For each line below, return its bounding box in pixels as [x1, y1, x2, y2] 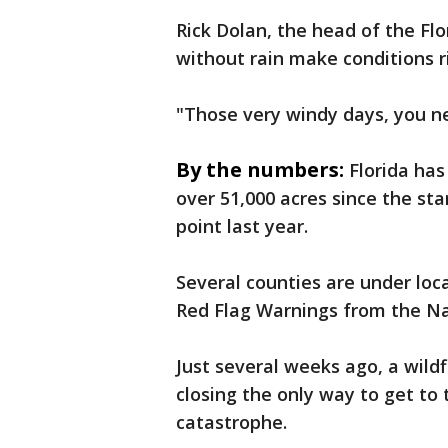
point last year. [176, 214, 308, 239]
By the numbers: [176, 156, 344, 184]
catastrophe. [176, 410, 287, 435]
